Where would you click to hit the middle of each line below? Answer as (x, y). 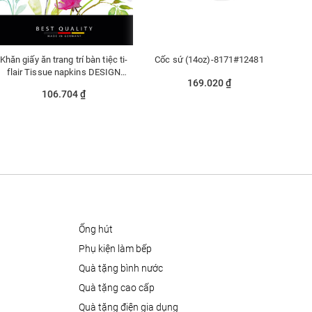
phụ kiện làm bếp (118, 249)
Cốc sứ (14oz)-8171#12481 (209, 60)
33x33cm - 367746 (64, 85)
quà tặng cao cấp (119, 288)
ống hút (99, 229)
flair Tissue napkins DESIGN (64, 72)
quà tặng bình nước (124, 268)
